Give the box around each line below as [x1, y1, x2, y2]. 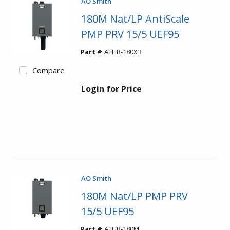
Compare [32, 65, 65, 75]
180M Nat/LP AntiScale [81, 12, 189, 26]
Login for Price [81, 83, 142, 94]
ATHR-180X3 [104, 47, 141, 56]
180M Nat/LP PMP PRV [81, 189, 188, 203]
